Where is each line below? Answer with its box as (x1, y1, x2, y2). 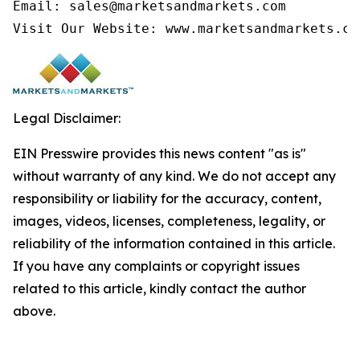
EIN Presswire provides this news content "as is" (13, 145, 306, 162)
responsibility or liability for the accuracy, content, (13, 190, 321, 207)
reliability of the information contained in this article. (13, 235, 335, 252)
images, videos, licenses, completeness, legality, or (13, 213, 325, 230)
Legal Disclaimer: (13, 110, 121, 127)
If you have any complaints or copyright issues (13, 258, 300, 275)
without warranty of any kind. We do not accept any (13, 168, 336, 185)
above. (13, 303, 55, 320)
